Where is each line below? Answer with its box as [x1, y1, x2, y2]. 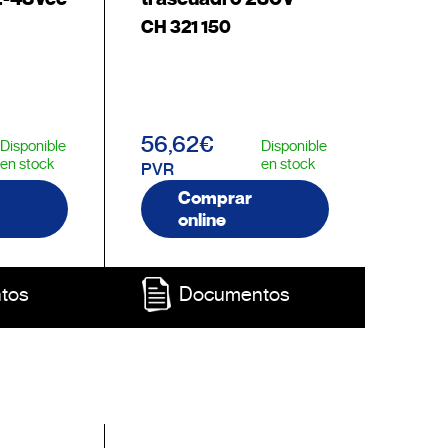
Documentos [179, 282, 291, 307]
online [177, 209, 226, 231]
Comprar [177, 187, 252, 209]
